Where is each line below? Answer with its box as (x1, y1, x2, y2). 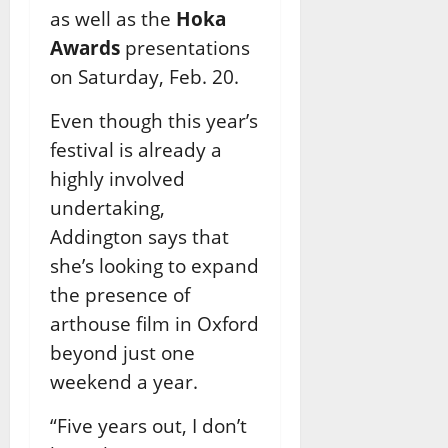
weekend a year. (50, 368, 198, 394)
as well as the (50, 5, 176, 31)
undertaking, (50, 194, 165, 220)
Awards (50, 34, 120, 60)
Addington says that (50, 223, 229, 249)
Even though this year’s (50, 107, 258, 133)
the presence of (50, 281, 190, 307)
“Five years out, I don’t (50, 412, 247, 438)
